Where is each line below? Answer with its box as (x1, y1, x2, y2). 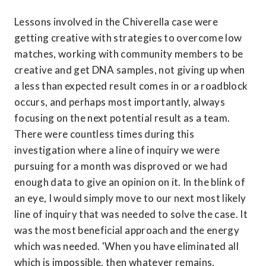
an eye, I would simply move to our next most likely (14, 192, 246, 205)
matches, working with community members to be (14, 47, 243, 61)
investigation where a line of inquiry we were (14, 144, 220, 157)
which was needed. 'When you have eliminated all (14, 240, 239, 253)
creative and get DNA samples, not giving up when (14, 64, 245, 77)
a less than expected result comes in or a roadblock (14, 80, 248, 93)
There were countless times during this (14, 128, 194, 141)
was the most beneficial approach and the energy (14, 224, 239, 237)
